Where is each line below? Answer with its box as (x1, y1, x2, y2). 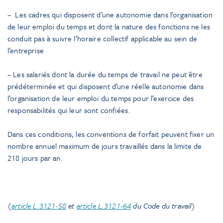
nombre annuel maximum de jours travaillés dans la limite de (7, 140, 202, 152)
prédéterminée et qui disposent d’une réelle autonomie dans (7, 81, 204, 92)
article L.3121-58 (11, 200, 66, 212)
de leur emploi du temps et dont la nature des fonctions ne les (7, 21, 210, 32)
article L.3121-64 (76, 200, 131, 212)
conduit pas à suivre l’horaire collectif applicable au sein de (7, 33, 197, 44)
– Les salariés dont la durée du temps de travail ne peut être (7, 69, 203, 80)
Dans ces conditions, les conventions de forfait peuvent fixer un (7, 128, 215, 140)
